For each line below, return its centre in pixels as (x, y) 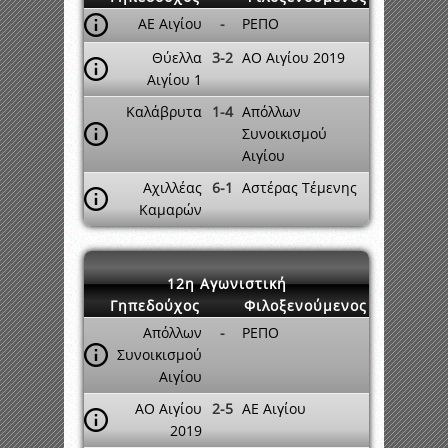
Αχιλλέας (172, 187)
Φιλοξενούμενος (305, 305)
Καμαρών (170, 209)
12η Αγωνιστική (226, 283)
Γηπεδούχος (155, 305)
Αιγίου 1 (174, 79)
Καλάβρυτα (164, 111)
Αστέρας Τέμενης (299, 187)
